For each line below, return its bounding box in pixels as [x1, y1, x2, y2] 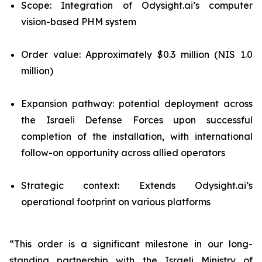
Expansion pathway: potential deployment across [21, 98, 253, 109]
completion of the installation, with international [21, 130, 253, 142]
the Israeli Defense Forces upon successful [21, 114, 253, 126]
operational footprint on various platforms [21, 196, 211, 208]
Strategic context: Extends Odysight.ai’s [21, 180, 253, 191]
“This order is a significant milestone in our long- [9, 238, 253, 250]
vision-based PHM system [21, 16, 136, 27]
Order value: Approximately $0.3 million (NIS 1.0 [21, 49, 253, 60]
